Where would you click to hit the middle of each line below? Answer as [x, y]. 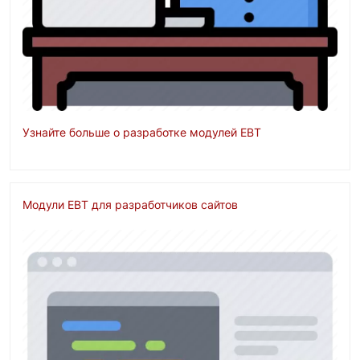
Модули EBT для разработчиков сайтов [130, 205]
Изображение [61, 239]
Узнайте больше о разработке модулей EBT [142, 133]
